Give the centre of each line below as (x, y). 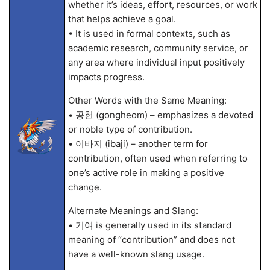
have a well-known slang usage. (136, 254)
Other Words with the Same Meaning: (147, 100)
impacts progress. (106, 77)
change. (85, 187)
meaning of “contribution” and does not (151, 240)
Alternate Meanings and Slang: (133, 211)
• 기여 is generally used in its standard (149, 225)
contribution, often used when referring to (158, 158)
